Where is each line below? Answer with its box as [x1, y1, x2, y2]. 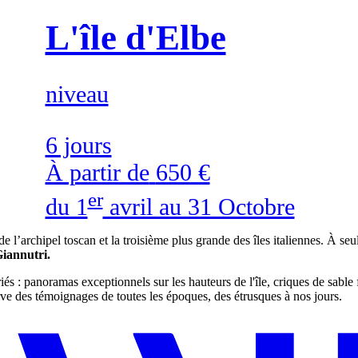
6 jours [45, 132, 112, 159]
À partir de [45, 159, 149, 186]
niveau [45, 81, 109, 108]
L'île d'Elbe [45, 17, 226, 58]
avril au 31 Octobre [102, 193, 295, 221]
